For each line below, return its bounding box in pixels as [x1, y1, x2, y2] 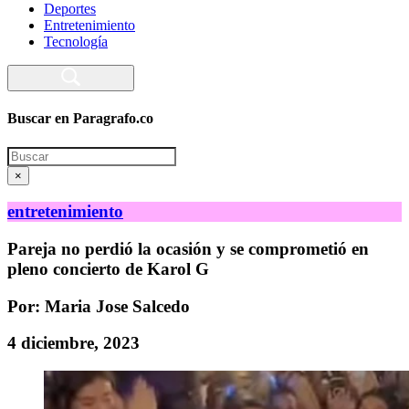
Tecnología [44, 34, 108, 49]
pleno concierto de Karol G [7, 258, 209, 278]
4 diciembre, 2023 [7, 333, 140, 353]
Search [6, 145, 46, 162]
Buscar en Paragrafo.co [7, 110, 153, 127]
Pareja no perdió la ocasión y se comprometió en [7, 238, 369, 258]
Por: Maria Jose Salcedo [7, 296, 190, 316]
